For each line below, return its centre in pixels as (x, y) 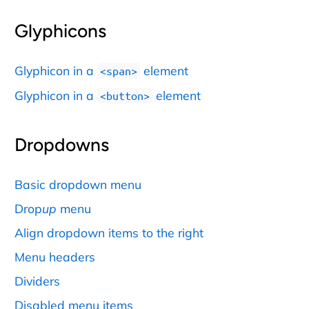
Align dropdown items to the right (109, 232)
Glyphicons (60, 31)
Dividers (37, 280)
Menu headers (55, 256)
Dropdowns (62, 145)
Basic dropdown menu (78, 184)
